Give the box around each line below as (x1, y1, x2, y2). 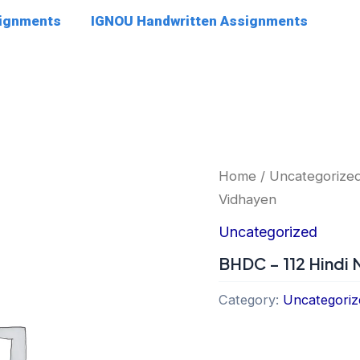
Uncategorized (219, 223, 317, 240)
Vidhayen (219, 191, 276, 208)
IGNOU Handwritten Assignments (91, 13, 309, 29)
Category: (219, 291, 283, 308)
